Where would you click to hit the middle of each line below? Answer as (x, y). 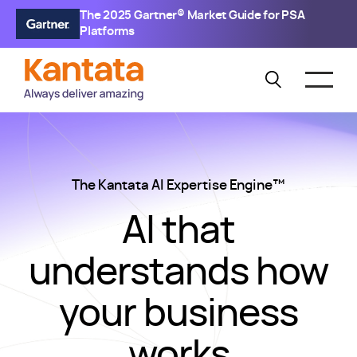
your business (178, 315)
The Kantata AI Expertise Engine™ (178, 185)
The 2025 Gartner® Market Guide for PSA (192, 16)
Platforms (107, 31)
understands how (178, 273)
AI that (178, 232)
